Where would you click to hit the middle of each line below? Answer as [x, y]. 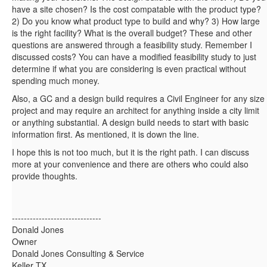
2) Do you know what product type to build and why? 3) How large [136, 21]
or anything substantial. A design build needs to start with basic [130, 122]
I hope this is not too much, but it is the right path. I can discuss [131, 152]
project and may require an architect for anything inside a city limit [136, 111]
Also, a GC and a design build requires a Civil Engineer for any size [138, 99]
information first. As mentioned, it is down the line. [107, 134]
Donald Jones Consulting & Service [78, 254]
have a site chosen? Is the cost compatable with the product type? [136, 9]
